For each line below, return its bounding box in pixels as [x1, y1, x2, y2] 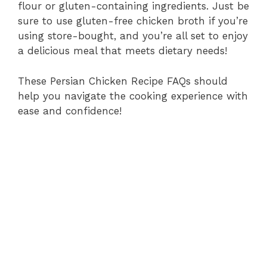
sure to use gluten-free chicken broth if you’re [18, 15, 248, 27]
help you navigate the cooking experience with [18, 89, 248, 102]
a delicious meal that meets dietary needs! [18, 45, 227, 57]
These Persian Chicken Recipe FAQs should [18, 74, 228, 87]
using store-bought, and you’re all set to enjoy [18, 30, 248, 42]
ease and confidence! [18, 104, 122, 117]
